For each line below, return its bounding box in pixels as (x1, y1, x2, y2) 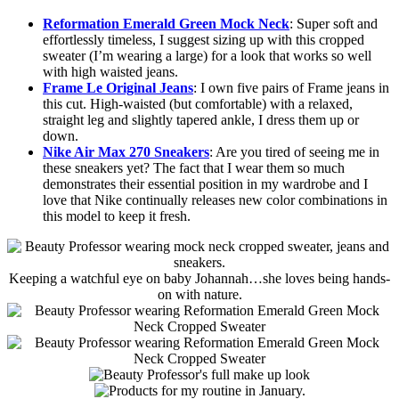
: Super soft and (289, 16, 378, 32)
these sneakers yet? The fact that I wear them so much (43, 160, 345, 176)
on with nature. (157, 287, 242, 303)
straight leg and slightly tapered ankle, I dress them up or (43, 112, 359, 128)
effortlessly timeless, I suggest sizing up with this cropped (43, 32, 364, 48)
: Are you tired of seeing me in (209, 144, 379, 160)
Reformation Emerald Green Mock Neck (43, 16, 289, 32)
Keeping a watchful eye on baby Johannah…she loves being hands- (9, 271, 390, 287)
